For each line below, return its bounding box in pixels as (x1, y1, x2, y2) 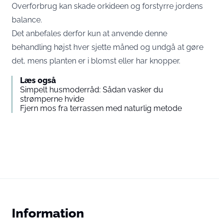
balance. (12, 15, 42, 24)
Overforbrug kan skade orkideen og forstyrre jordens (12, 1, 203, 11)
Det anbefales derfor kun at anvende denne (12, 29, 167, 38)
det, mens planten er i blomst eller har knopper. (12, 56, 180, 66)
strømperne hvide (20, 94, 84, 104)
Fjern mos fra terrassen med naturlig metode (20, 104, 182, 113)
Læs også (20, 76, 56, 85)
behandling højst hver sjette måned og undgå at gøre (12, 43, 203, 52)
